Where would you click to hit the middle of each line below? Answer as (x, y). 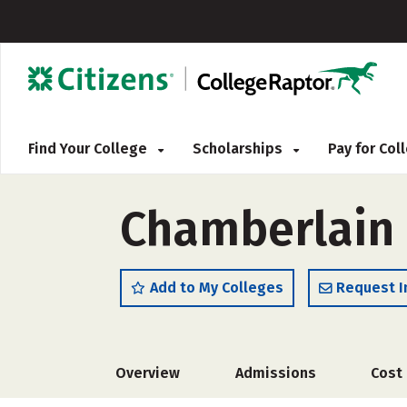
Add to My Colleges (217, 288)
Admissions (275, 373)
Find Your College (89, 149)
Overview (148, 373)
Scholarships (239, 149)
